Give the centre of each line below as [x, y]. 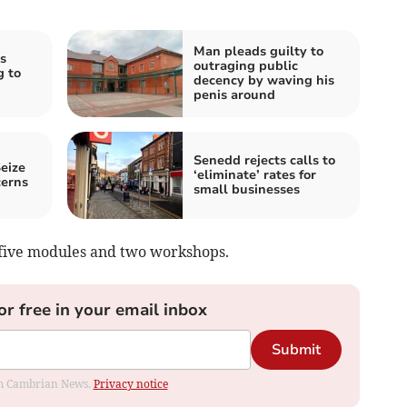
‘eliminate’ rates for [255, 175]
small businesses [247, 190]
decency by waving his [264, 81]
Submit [296, 350]
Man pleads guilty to [258, 52]
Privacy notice [130, 384]
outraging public [246, 66]
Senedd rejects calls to [264, 161]
